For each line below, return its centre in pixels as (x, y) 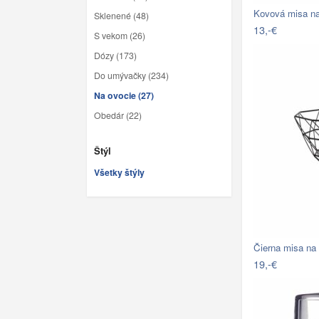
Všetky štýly (119, 172)
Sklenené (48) (121, 16)
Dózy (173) (115, 56)
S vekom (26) (120, 36)
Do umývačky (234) (131, 76)
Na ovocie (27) (124, 96)
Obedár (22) (118, 116)
